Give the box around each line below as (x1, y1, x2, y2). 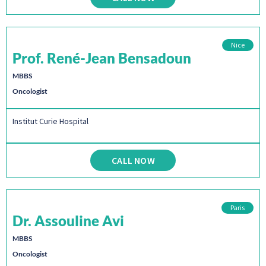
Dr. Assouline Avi (12, 211, 124, 229)
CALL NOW (112, 154, 155, 166)
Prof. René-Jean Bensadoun (12, 49, 191, 67)
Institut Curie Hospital (12, 116, 88, 127)
